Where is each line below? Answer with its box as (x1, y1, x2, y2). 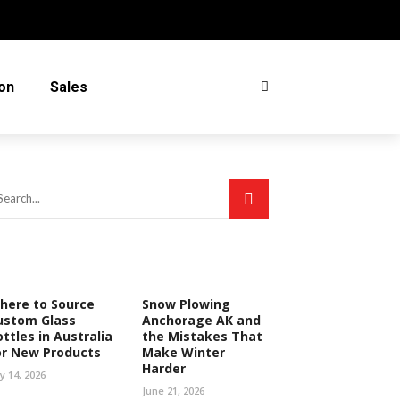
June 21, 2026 (141, 384, 204, 397)
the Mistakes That (141, 328, 262, 345)
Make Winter (141, 344, 225, 361)
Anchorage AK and (141, 312, 261, 329)
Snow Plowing (141, 296, 230, 312)
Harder (141, 360, 186, 377)
